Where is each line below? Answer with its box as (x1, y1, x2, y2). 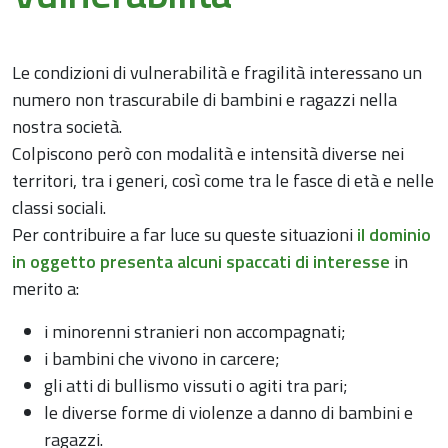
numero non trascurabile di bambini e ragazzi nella (12, 86, 397, 113)
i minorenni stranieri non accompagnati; (44, 318, 346, 345)
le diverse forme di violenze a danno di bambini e (44, 399, 413, 426)
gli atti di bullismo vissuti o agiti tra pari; (44, 372, 348, 399)
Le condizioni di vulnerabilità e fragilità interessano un (12, 59, 422, 86)
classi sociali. (12, 194, 106, 221)
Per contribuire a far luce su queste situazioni (12, 221, 357, 248)
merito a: (12, 275, 79, 302)
